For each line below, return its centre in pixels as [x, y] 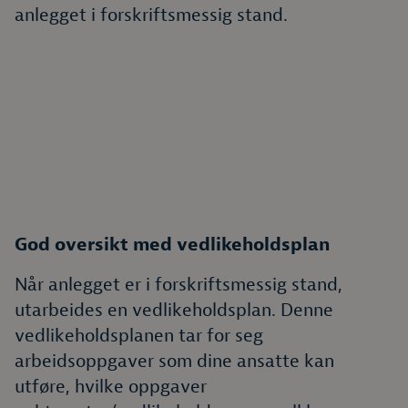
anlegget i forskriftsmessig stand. [151, 15]
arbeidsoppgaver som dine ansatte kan [174, 361]
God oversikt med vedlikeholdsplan [172, 245]
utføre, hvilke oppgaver [111, 387]
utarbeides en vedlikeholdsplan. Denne [174, 310]
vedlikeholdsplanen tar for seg [139, 336]
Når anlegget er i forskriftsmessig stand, [178, 285]
